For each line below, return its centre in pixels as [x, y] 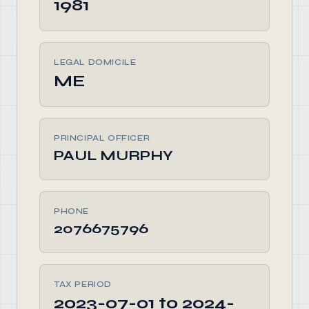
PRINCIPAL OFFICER [102, 138]
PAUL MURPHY [113, 156]
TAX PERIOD [83, 284]
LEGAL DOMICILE [95, 62]
